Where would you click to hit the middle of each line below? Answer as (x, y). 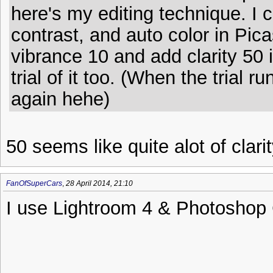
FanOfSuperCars (34, 183)
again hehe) (60, 99)
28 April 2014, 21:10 (99, 183)
